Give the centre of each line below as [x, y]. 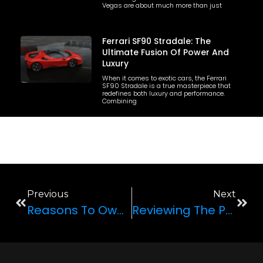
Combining [119, 101]
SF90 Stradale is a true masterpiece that [166, 85]
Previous [48, 194]
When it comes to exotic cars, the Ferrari [164, 78]
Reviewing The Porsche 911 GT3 [229, 210]
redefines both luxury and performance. [163, 93]
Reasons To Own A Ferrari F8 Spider [120, 210]
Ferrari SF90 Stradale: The [156, 41]
